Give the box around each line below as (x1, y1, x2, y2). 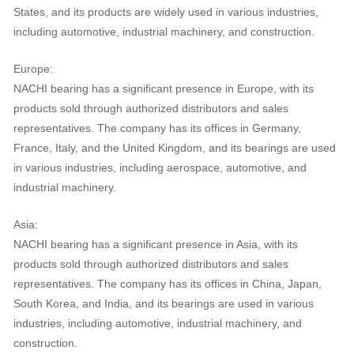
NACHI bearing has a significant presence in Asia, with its (13, 239, 298, 250)
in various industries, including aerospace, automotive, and (13, 162, 307, 175)
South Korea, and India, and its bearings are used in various (13, 298, 314, 310)
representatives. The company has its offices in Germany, (13, 122, 301, 135)
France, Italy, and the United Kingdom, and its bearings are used (13, 142, 336, 155)
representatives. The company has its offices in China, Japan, (13, 278, 322, 290)
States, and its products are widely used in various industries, (13, 6, 318, 19)
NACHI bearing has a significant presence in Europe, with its (13, 83, 314, 96)
